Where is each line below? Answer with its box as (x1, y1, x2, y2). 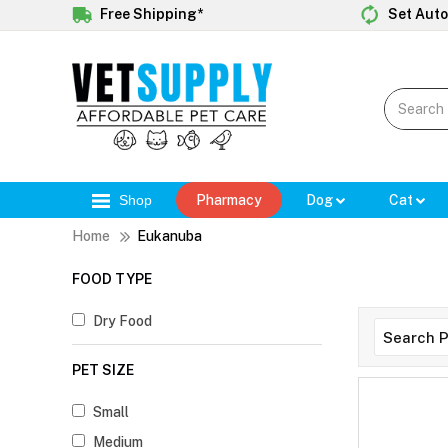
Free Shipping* (97, 5, 203, 22)
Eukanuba (137, 228, 202, 245)
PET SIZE (72, 362, 134, 379)
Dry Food (93, 313, 152, 330)
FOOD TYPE (72, 271, 152, 288)
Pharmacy (196, 192, 262, 209)
